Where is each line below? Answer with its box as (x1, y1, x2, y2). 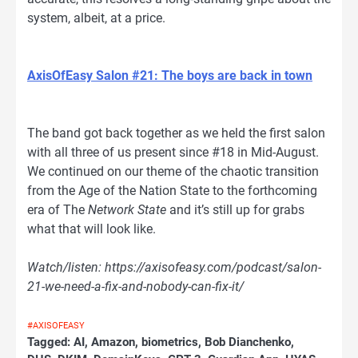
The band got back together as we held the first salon (27, 125, 325, 141)
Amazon (91, 335, 135, 350)
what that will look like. (27, 221, 156, 237)
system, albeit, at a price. (27, 10, 165, 26)
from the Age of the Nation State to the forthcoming (27, 183, 317, 199)
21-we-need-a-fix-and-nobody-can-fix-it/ (27, 279, 244, 295)
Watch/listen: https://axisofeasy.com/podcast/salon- (27, 260, 321, 276)
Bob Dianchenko (205, 335, 291, 350)
